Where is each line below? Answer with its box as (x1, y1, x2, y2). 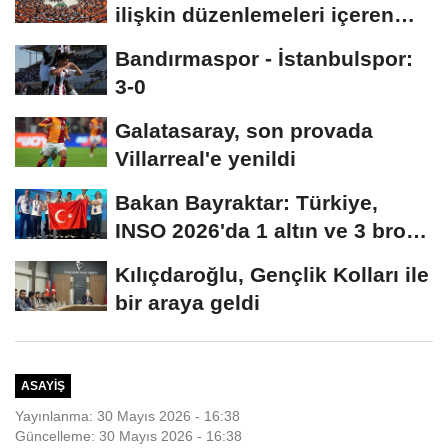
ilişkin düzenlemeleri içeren (115, 3, 394, 27)
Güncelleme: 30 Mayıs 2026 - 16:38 (15, 427, 242, 444)
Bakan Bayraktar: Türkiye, (115, 191, 378, 215)
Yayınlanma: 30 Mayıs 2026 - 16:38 (15, 407, 240, 424)
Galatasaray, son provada (115, 119, 373, 143)
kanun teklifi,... (115, 31, 264, 55)
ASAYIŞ (20, 379, 65, 393)
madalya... (115, 247, 219, 271)
